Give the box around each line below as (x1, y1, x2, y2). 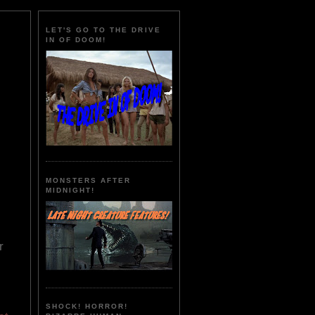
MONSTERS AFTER (46, 176, 131, 184)
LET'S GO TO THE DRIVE (46, 26, 161, 34)
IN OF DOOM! (46, 36, 107, 44)
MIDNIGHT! (46, 186, 96, 194)
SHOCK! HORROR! (46, 302, 129, 311)
